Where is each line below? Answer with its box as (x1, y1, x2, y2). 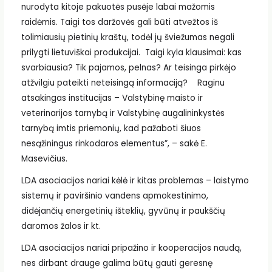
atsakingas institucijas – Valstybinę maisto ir (21, 92, 203, 104)
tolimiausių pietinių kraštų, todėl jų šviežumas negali (21, 32, 234, 44)
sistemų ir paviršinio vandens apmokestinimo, (21, 189, 208, 202)
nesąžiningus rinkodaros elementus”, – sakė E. (21, 138, 207, 150)
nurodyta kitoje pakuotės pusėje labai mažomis (21, 1, 215, 13)
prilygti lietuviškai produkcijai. (21, 47, 140, 59)
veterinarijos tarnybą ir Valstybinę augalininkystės (21, 107, 225, 120)
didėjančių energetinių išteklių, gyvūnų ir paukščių (21, 205, 225, 217)
